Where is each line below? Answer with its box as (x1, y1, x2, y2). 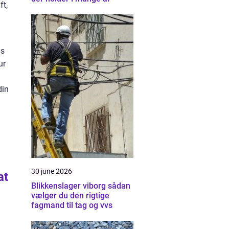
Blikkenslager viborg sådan (31, 181, 108, 191)
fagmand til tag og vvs (31, 200, 112, 210)
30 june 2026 (31, 167, 72, 175)
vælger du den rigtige (31, 191, 109, 200)
